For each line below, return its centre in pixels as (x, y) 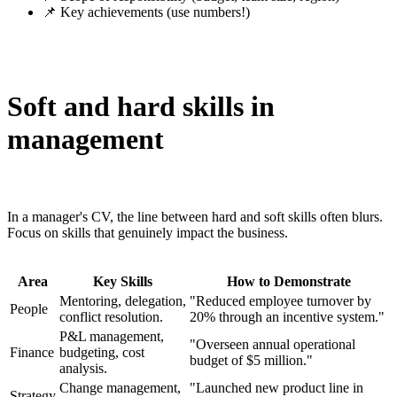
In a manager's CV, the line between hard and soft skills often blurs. (195, 217)
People (29, 309)
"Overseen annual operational (272, 345)
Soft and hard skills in (141, 106)
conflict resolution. (111, 317)
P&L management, (112, 337)
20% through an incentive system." (287, 317)
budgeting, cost (102, 353)
